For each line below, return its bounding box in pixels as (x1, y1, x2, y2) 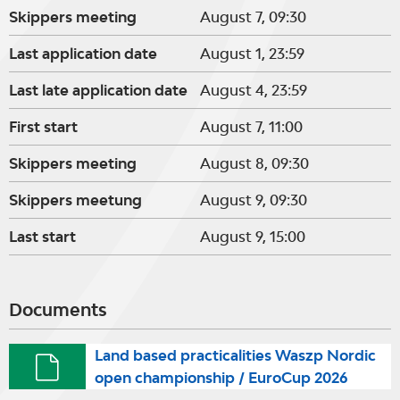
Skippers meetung (9, 191, 142, 209)
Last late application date (9, 81, 187, 99)
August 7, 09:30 (200, 8, 306, 26)
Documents (9, 299, 107, 321)
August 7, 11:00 (200, 118, 303, 136)
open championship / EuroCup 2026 (94, 368, 347, 387)
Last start (9, 228, 76, 246)
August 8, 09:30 (200, 154, 309, 172)
